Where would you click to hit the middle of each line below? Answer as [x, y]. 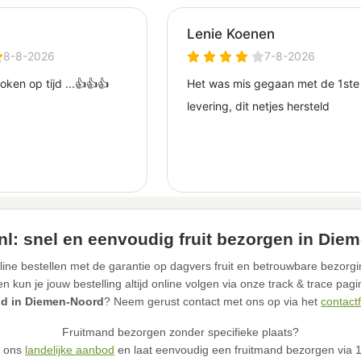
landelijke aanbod [69, 350]
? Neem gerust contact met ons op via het [213, 302]
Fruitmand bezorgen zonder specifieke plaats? [180, 332]
